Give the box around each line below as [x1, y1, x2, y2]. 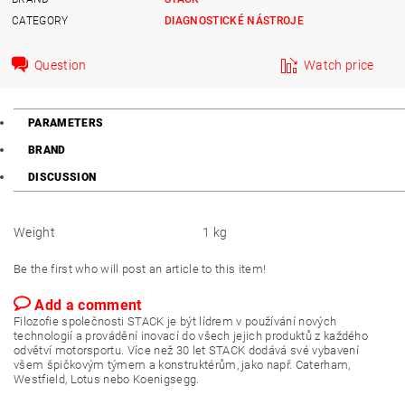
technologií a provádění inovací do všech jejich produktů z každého [14, 329, 369, 343]
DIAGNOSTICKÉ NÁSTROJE [165, 14, 304, 27]
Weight [14, 225, 55, 240]
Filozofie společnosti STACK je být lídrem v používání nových [14, 315, 337, 328]
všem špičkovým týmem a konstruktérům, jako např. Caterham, [14, 358, 351, 372]
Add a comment [34, 297, 142, 314]
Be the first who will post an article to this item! [14, 262, 267, 276]
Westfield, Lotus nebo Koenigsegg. [14, 372, 200, 386]
